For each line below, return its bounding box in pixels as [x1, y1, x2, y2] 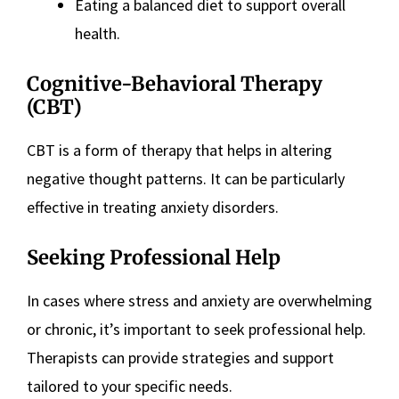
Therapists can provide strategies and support [27, 347, 334, 369]
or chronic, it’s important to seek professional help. [27, 319, 366, 340]
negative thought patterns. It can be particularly [27, 168, 345, 190]
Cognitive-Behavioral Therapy [27, 71, 322, 97]
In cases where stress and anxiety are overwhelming [27, 290, 372, 312]
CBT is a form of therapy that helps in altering [27, 140, 332, 161]
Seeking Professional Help [27, 245, 281, 271]
